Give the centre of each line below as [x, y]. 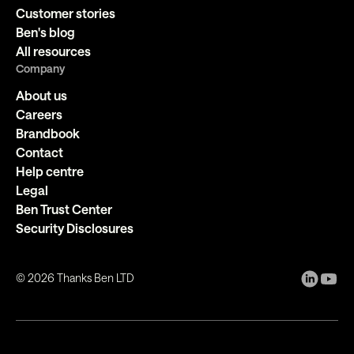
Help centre [50, 171]
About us [41, 95]
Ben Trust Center [64, 209]
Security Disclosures [75, 228]
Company [40, 68]
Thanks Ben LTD [94, 277]
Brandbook [48, 133]
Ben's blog [45, 32]
